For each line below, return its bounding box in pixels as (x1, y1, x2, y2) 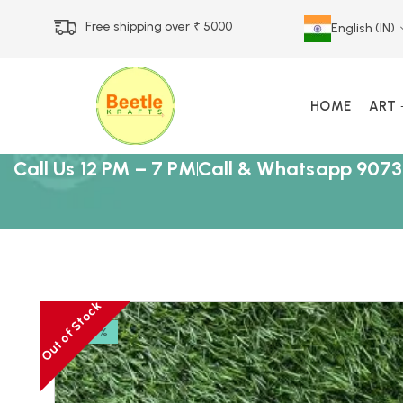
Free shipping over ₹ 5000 (85, 18, 233, 34)
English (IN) (331, 21, 396, 36)
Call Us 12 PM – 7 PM (13, 157, 197, 181)
